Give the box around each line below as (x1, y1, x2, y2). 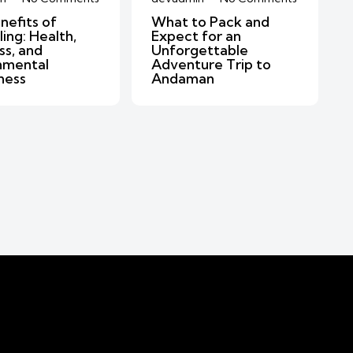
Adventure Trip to (151, 54, 272, 73)
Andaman (151, 69, 215, 87)
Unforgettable (151, 40, 249, 59)
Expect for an (151, 26, 242, 45)
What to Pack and (151, 12, 270, 31)
